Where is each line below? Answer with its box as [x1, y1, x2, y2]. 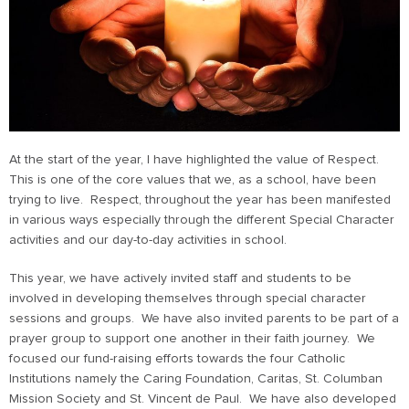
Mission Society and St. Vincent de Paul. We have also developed [9, 392, 396, 405]
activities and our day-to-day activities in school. [9, 233, 287, 246]
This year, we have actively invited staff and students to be [9, 271, 351, 285]
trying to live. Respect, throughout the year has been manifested [9, 193, 391, 206]
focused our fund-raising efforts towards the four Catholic [9, 351, 345, 365]
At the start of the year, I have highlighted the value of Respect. [9, 152, 383, 166]
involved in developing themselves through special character [9, 291, 366, 305]
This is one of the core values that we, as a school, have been [9, 173, 376, 186]
